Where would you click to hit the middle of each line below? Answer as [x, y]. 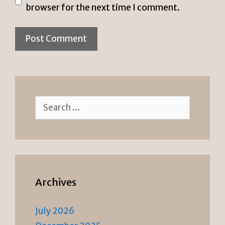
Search [48, 101]
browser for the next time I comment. [103, 8]
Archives [56, 182]
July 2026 [55, 211]
